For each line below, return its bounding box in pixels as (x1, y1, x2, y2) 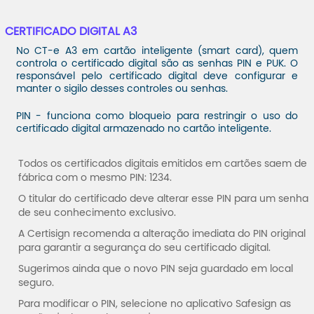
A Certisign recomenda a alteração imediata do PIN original (18, 229, 306, 239)
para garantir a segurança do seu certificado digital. (18, 243, 271, 253)
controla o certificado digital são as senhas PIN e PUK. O (15, 59, 299, 69)
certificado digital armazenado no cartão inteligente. (15, 124, 271, 134)
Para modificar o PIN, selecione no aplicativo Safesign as (18, 299, 292, 309)
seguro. (18, 278, 55, 288)
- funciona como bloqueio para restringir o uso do (30, 111, 299, 121)
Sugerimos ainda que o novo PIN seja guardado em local (18, 264, 294, 274)
